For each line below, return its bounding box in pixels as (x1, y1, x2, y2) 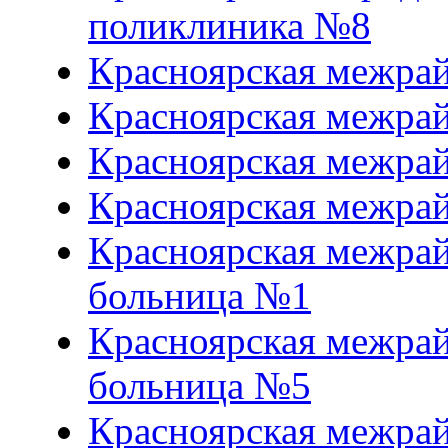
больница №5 (88, 363, 311, 407)
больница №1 (88, 273, 311, 317)
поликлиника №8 (88, 3, 371, 47)
